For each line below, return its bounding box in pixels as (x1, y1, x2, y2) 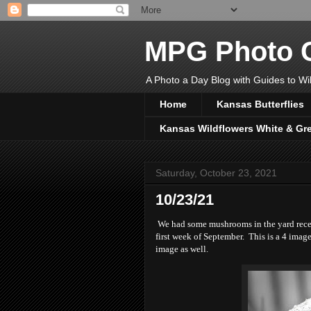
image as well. (155, 243, 208, 254)
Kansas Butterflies (217, 99, 304, 110)
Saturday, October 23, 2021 (155, 167, 277, 178)
